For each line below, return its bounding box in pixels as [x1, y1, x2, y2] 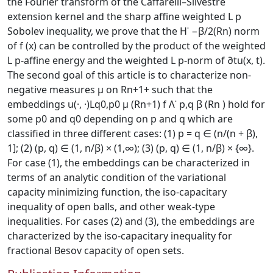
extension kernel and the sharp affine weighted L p [7, 10, 241, 23]
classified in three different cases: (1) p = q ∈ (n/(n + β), [7, 127, 258, 140]
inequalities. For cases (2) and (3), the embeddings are [7, 214, 255, 228]
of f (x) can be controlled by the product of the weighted [7, 39, 266, 52]
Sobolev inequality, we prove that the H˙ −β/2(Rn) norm [7, 24, 260, 38]
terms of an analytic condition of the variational [7, 171, 226, 184]
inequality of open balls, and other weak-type [7, 200, 215, 213]
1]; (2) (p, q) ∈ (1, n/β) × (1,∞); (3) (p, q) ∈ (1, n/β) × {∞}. [7, 141, 254, 155]
